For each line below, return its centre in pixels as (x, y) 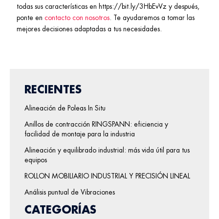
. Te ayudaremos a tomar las (152, 18)
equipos (36, 160)
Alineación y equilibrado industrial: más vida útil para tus (107, 150)
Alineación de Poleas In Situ (65, 108)
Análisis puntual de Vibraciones (70, 192)
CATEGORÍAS (60, 210)
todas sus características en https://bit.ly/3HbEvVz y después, (108, 7)
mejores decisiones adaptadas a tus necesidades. (89, 29)
